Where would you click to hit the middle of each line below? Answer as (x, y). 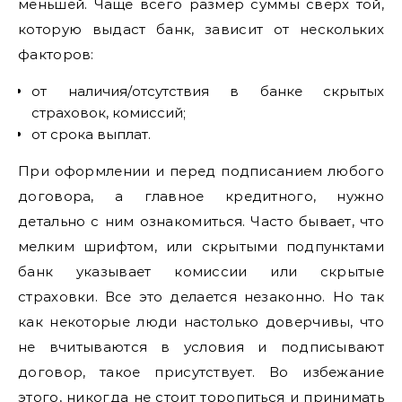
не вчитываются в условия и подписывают (201, 347)
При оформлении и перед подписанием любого (201, 171)
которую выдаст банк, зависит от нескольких (201, 29)
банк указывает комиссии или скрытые (201, 271)
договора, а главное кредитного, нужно (201, 196)
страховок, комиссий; (109, 113)
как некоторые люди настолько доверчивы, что (201, 322)
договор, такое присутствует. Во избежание (201, 372)
